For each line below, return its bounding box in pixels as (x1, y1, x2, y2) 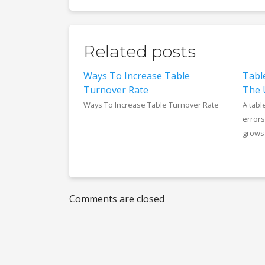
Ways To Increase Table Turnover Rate (83, 99, 219, 110)
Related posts (83, 41, 196, 62)
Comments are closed (69, 192, 164, 205)
